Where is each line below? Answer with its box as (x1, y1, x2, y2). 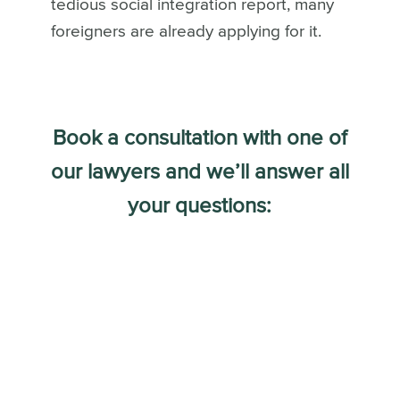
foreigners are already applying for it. (50, 23, 321, 41)
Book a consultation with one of (52, 128, 347, 150)
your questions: (128, 196, 272, 218)
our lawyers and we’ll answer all (50, 162, 349, 184)
